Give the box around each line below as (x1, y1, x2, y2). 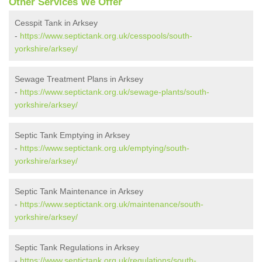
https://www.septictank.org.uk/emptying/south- (20, 143, 189, 153)
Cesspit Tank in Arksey (15, 18, 98, 28)
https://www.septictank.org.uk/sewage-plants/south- (20, 87, 209, 97)
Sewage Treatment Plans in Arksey (15, 74, 143, 84)
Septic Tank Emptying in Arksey (15, 130, 130, 140)
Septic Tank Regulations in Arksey (15, 243, 139, 253)
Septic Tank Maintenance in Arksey (15, 187, 143, 196)
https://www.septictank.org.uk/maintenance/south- (20, 199, 204, 209)
